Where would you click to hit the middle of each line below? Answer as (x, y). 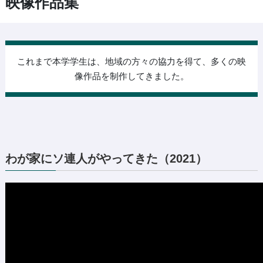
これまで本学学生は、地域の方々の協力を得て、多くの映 (131, 61)
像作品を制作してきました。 (131, 76)
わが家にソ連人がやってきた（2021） (106, 159)
